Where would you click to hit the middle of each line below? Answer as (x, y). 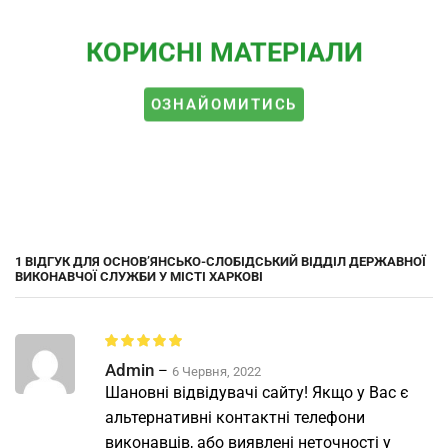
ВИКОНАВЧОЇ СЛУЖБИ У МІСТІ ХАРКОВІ (139, 276)
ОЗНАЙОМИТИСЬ (224, 104)
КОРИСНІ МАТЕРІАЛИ (224, 52)
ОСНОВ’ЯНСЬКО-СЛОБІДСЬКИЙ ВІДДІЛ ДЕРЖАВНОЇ (264, 261)
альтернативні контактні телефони (235, 417)
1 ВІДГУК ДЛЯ (59, 261)
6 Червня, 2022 (216, 371)
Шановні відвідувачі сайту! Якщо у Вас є (257, 392)
